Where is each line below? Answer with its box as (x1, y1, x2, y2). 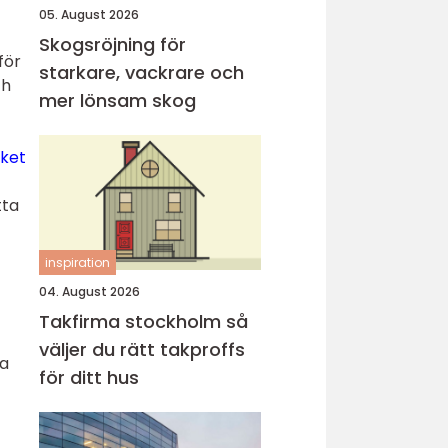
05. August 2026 (39, 6, 139, 23)
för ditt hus (39, 365, 139, 390)
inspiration (45, 254, 110, 271)
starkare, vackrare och (39, 60, 244, 85)
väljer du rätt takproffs (39, 337, 245, 362)
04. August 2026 (39, 283, 140, 300)
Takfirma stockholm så (39, 309, 226, 334)
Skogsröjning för (39, 32, 186, 57)
